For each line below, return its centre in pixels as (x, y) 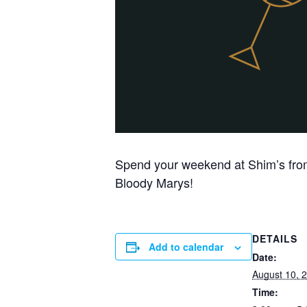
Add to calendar (186, 247)
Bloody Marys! (154, 183)
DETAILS (275, 239)
